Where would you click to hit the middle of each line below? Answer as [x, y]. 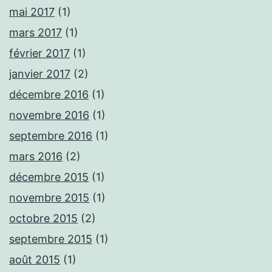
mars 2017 [36, 33]
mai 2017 [32, 12]
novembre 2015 [49, 198]
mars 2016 [36, 157]
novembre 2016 [49, 115]
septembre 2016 [51, 136]
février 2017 [39, 53]
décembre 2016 [49, 95]
